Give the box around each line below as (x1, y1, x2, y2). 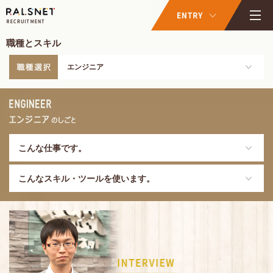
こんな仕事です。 (18, 142, 87, 154)
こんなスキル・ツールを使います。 (18, 172, 155, 184)
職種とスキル (6, 37, 61, 49)
